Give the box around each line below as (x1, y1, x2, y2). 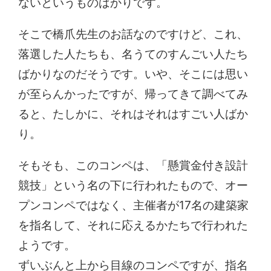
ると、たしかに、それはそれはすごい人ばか (18, 106, 249, 122)
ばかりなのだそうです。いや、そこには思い (18, 67, 249, 82)
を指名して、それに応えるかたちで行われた (18, 218, 249, 233)
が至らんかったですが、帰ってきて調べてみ (18, 87, 249, 102)
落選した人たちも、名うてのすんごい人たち (18, 47, 249, 62)
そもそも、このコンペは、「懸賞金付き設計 (18, 158, 249, 173)
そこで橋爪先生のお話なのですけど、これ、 (18, 27, 249, 42)
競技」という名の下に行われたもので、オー (18, 178, 249, 193)
